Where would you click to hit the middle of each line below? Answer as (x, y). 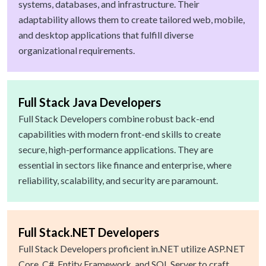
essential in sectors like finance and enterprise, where (125, 165)
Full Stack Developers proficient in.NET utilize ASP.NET (132, 249)
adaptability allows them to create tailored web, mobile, (132, 20)
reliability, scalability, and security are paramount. (118, 180)
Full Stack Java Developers (90, 102)
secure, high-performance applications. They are (116, 150)
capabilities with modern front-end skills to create (120, 134)
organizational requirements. (77, 50)
